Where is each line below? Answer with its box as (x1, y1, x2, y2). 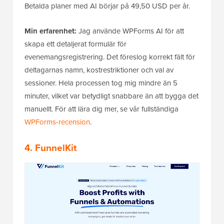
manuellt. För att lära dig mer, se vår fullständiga (24, 103, 178, 114)
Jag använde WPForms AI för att (76, 25, 184, 36)
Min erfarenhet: (24, 25, 76, 36)
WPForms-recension (24, 116, 90, 127)
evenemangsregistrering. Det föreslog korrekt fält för (24, 51, 195, 62)
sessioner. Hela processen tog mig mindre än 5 (24, 77, 177, 88)
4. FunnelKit (24, 140, 76, 154)
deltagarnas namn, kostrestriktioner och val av (24, 64, 173, 75)
